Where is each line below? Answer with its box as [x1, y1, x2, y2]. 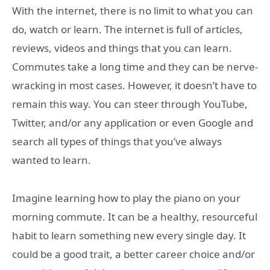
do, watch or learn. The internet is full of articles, [12, 22, 243, 37]
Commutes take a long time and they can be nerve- [12, 60, 258, 74]
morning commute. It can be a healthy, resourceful [12, 209, 257, 224]
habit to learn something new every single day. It [12, 228, 246, 242]
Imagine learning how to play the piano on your [12, 190, 240, 205]
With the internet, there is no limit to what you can [12, 4, 253, 18]
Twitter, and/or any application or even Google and [12, 116, 253, 130]
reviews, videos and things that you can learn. [12, 41, 232, 55]
